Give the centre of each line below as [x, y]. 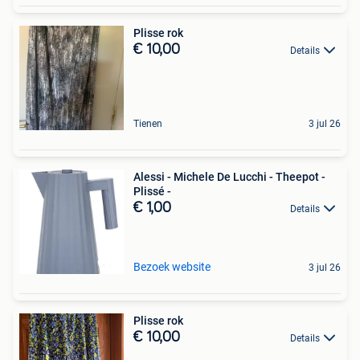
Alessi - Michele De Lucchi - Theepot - [229, 176]
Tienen [148, 123]
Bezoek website [172, 266]
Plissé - [152, 191]
